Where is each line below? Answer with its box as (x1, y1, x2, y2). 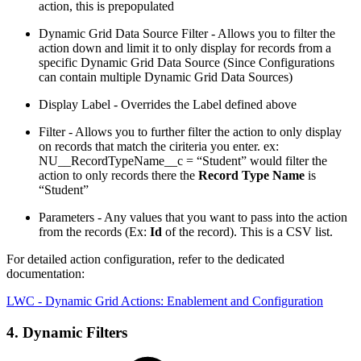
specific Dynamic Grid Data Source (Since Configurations (39, 56, 334, 69)
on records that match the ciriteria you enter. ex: (39, 139, 279, 153)
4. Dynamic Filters (6, 323, 127, 341)
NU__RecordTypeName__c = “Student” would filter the (39, 154, 327, 168)
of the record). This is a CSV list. (162, 225, 333, 239)
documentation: (6, 267, 85, 280)
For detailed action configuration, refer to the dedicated (6, 252, 284, 266)
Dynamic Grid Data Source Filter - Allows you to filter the (39, 27, 335, 40)
